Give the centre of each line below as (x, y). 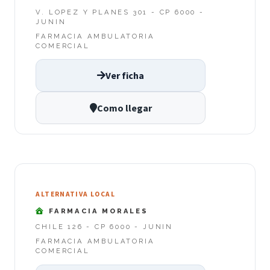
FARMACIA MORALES (97, 211)
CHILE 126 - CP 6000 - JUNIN (104, 227)
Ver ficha (125, 76)
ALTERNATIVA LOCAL (75, 194)
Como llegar (124, 108)
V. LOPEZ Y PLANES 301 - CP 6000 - (120, 12)
